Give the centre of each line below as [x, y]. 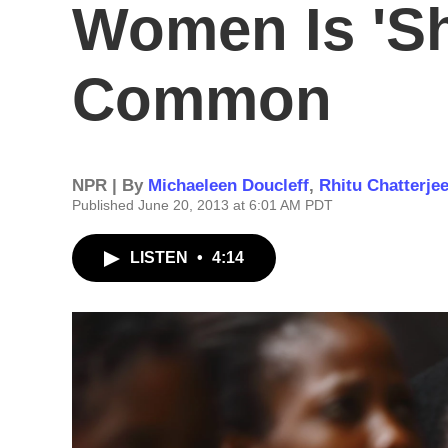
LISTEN [161, 257]
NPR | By [110, 185]
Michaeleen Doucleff [228, 185]
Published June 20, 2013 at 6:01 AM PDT [202, 205]
